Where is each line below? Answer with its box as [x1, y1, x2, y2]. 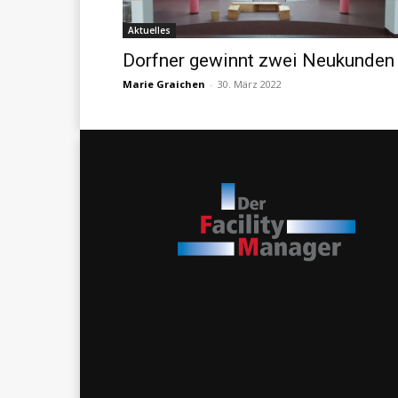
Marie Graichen [123, 76, 205, 91]
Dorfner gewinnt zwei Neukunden [123, 49, 394, 71]
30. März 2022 [218, 76, 282, 91]
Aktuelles [128, 23, 171, 36]
